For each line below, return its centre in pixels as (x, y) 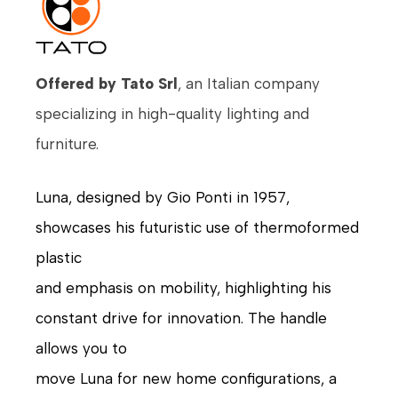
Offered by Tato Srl (107, 84)
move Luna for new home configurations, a (186, 378)
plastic (59, 257)
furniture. (67, 144)
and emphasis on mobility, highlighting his (183, 287)
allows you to (81, 348)
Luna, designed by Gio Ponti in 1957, (163, 197)
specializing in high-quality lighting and (172, 114)
